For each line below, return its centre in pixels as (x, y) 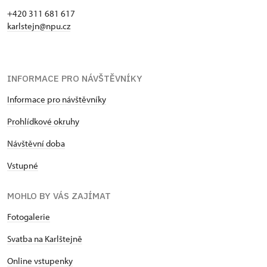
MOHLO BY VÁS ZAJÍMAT (59, 196)
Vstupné (23, 166)
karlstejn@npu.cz (39, 26)
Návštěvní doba (36, 144)
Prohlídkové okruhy (43, 122)
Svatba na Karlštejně (45, 239)
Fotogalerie (29, 217)
